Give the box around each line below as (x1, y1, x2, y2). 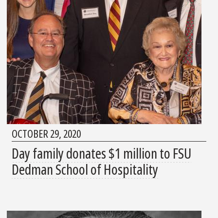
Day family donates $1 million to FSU (12, 144, 191, 163)
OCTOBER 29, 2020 (12, 126, 81, 141)
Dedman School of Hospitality (12, 160, 158, 179)
